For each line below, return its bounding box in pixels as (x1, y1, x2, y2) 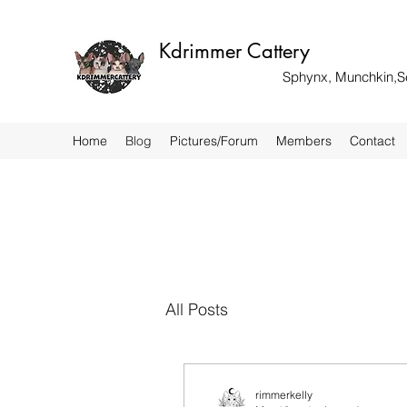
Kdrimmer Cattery (159, 38, 310, 64)
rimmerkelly (255, 388, 313, 402)
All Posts (165, 298, 228, 320)
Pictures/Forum (170, 133, 258, 149)
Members (276, 133, 332, 149)
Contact (350, 133, 395, 149)
